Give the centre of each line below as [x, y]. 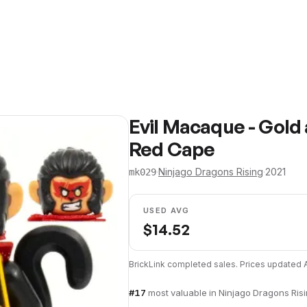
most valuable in [183, 293]
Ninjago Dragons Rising [211, 172]
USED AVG [167, 210]
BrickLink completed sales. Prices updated [216, 264]
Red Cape [172, 149]
